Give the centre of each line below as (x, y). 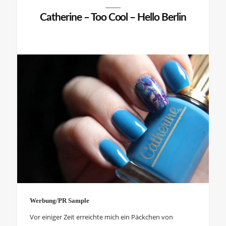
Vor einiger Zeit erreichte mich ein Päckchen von (101, 217)
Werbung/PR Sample (59, 200)
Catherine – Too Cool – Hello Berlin (113, 18)
